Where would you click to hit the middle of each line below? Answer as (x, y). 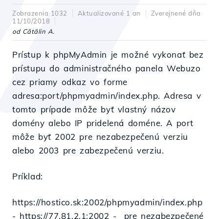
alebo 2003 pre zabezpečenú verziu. (88, 150)
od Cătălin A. (33, 31)
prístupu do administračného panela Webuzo (107, 68)
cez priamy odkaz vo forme (70, 82)
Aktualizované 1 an (109, 13)
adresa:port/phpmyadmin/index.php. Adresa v (107, 96)
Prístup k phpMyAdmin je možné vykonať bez (108, 55)
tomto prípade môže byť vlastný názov (94, 109)
